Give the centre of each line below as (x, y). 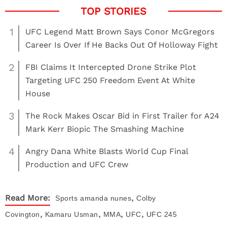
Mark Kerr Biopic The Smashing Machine (105, 129)
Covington (23, 214)
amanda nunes (106, 198)
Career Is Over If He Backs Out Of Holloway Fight (122, 45)
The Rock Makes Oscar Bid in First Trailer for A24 (122, 116)
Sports (66, 198)
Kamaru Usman (71, 214)
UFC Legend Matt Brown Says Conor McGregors (120, 32)
